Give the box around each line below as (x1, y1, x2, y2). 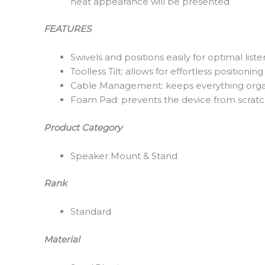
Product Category (43, 121, 122, 133)
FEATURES (43, 23, 91, 35)
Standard (70, 206, 111, 218)
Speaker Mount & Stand (70, 150, 177, 161)
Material (43, 233, 80, 245)
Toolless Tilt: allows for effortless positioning (70, 66, 263, 77)
